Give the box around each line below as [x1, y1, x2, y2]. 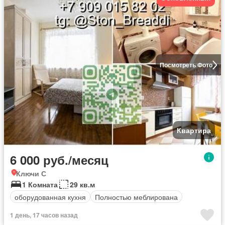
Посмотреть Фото [159, 60, 212, 69]
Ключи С [16, 168, 46, 178]
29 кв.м [70, 179, 95, 189]
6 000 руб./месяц [10, 151, 108, 168]
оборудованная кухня [15, 191, 86, 202]
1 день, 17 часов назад [10, 210, 78, 219]
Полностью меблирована [95, 191, 178, 202]
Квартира [177, 125, 211, 135]
